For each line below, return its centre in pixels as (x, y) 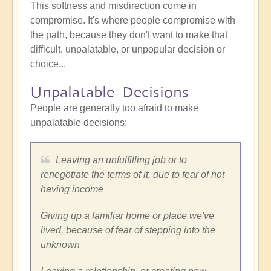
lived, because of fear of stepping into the (128, 230)
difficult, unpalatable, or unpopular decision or (128, 50)
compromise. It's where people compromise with (133, 21)
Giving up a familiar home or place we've (127, 216)
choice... (48, 64)
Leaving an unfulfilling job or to (121, 160)
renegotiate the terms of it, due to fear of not (132, 175)
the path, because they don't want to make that (129, 35)
